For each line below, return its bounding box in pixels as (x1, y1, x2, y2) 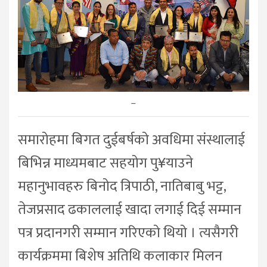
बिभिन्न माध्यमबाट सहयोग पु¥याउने (18, 151, 193, 176)
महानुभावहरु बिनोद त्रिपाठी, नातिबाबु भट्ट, (18, 175, 226, 199)
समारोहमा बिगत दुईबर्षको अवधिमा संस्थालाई (18, 128, 245, 153)
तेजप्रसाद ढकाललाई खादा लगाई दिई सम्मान (18, 198, 241, 222)
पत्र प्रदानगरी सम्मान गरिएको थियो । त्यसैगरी (18, 221, 238, 246)
